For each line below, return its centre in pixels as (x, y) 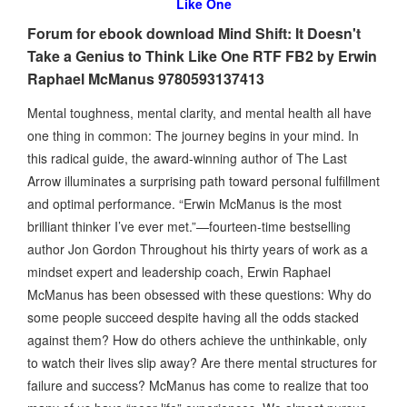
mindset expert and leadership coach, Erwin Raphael (179, 271)
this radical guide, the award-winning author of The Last (187, 158)
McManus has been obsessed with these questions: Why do (199, 294)
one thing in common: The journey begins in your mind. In (193, 135)
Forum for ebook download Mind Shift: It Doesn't (194, 33)
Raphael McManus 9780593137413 (146, 79)
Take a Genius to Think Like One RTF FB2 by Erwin (202, 56)
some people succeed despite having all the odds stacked (193, 317)
